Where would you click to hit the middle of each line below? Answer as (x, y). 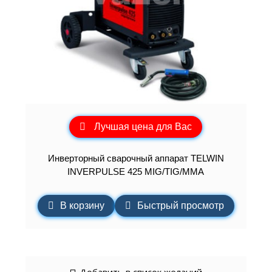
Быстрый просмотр (180, 206)
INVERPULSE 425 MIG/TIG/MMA (136, 171)
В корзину (82, 206)
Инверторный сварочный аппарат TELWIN (136, 158)
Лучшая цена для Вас (143, 127)
